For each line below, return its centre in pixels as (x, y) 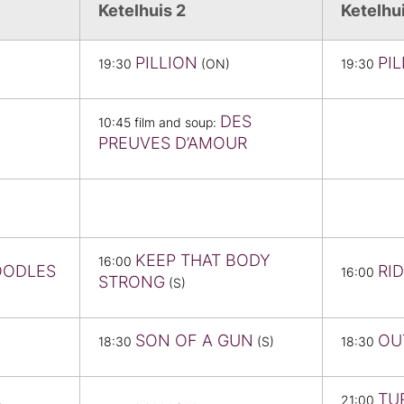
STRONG (132, 282)
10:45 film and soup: (159, 123)
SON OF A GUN (194, 341)
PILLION (166, 63)
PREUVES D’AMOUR (173, 143)
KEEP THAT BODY (203, 261)
